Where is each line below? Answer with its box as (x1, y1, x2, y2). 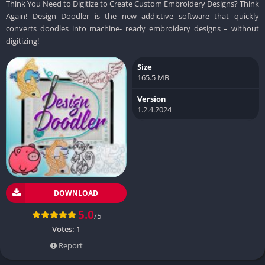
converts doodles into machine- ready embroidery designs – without (6, 22, 259, 34)
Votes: (52, 223, 76, 234)
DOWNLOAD (54, 188, 98, 198)
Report (56, 240, 83, 251)
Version (137, 93, 166, 104)
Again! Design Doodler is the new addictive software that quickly (6, 10, 259, 21)
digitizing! (6, 35, 39, 46)
